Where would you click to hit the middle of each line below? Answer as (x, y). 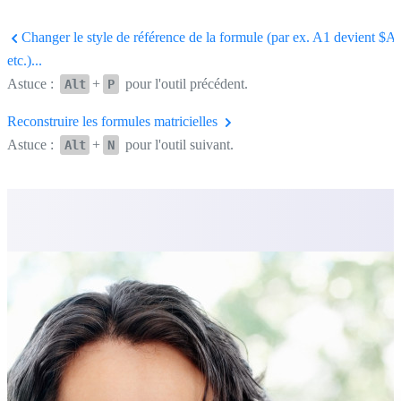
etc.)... (25, 60)
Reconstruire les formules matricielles (114, 121)
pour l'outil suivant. (177, 144)
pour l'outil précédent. (184, 83)
